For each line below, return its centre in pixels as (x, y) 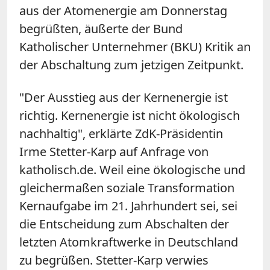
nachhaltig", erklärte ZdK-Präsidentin (121, 133)
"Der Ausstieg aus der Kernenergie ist (124, 97)
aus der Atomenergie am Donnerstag (123, 10)
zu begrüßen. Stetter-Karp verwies (114, 260)
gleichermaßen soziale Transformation (127, 187)
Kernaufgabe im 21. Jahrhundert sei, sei (128, 206)
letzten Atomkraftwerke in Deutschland (129, 242)
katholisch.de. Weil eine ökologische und (132, 169)
